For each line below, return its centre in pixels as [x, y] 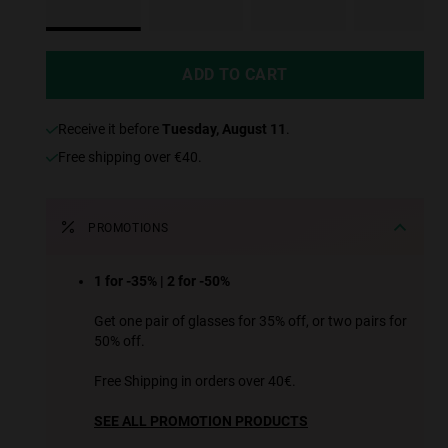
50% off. [119, 341]
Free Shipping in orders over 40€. [195, 381]
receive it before [114, 129]
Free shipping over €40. [134, 157]
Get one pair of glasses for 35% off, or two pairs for [250, 321]
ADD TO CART [235, 75]
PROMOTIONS [128, 228]
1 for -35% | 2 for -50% [162, 281]
